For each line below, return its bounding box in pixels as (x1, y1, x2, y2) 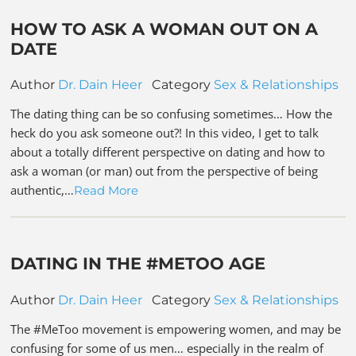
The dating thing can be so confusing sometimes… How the (10, 106, 333, 122)
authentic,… (10, 182, 75, 199)
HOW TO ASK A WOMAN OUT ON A (10, 18, 319, 39)
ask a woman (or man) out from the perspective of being (10, 163, 319, 180)
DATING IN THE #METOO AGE (10, 253, 266, 274)
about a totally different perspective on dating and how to (10, 144, 326, 161)
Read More (74, 183, 139, 199)
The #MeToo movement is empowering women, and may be (10, 320, 342, 337)
